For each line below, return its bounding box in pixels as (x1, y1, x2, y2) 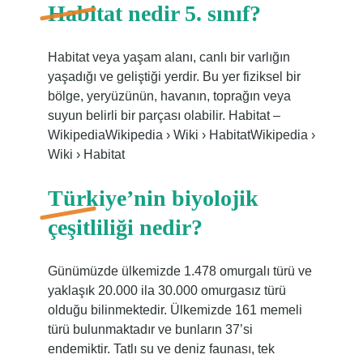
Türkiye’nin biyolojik (47, 186, 258, 211)
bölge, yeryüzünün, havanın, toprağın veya (47, 89, 291, 103)
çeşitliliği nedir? (47, 215, 203, 240)
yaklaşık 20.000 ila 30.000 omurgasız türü (47, 284, 286, 297)
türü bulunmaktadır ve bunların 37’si (47, 322, 253, 336)
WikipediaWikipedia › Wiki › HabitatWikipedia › (47, 128, 315, 142)
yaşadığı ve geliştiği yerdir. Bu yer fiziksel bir (47, 70, 301, 83)
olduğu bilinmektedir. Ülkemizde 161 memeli (47, 303, 302, 317)
